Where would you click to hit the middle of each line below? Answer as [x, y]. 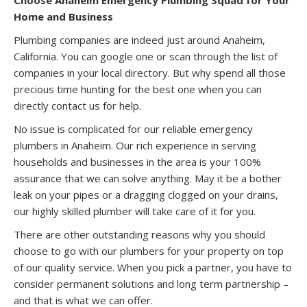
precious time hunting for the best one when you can [138, 89]
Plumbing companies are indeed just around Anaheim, [139, 39]
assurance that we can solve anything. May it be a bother [148, 178]
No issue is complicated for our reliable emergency [133, 128]
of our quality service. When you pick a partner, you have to [153, 267]
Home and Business [65, 16]
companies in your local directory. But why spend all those [150, 72]
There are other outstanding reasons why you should [139, 234]
